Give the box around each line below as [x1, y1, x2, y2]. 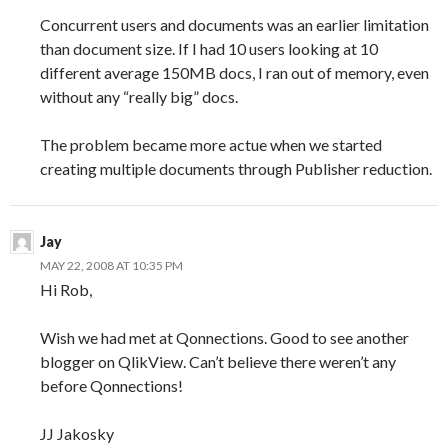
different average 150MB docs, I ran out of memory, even [40, 62, 429, 82]
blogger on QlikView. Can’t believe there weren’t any [40, 351, 396, 371]
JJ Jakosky [40, 423, 114, 443]
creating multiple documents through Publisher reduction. [40, 158, 432, 178]
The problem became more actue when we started [40, 134, 382, 154]
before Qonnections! [40, 375, 183, 395]
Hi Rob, [40, 279, 92, 299]
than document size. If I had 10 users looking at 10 [40, 38, 378, 58]
